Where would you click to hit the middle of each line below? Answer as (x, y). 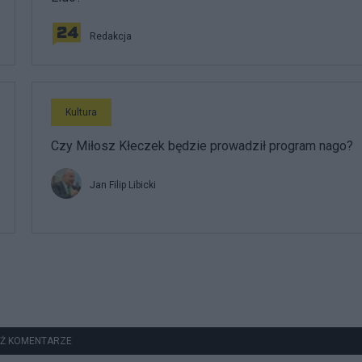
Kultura (81, 112)
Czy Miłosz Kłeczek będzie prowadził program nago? (202, 146)
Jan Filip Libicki (123, 185)
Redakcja (111, 36)
